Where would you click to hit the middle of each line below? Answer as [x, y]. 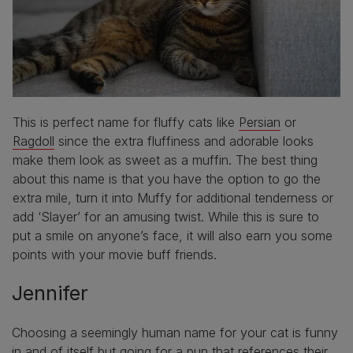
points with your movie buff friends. [115, 255]
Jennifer [50, 294]
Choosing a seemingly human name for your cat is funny [175, 333]
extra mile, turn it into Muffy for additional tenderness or [173, 198]
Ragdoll [33, 141]
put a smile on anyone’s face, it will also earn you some [173, 236]
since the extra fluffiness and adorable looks [184, 141]
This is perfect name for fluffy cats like [126, 123]
